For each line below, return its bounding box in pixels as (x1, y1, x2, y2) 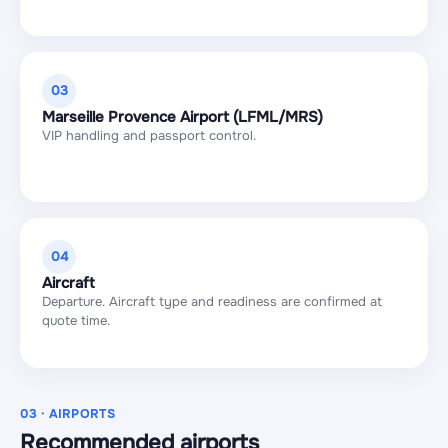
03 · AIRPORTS (20, 406, 116, 422)
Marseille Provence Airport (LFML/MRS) (42, 107, 323, 127)
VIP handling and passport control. (42, 127, 256, 144)
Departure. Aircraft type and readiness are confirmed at (42, 293, 382, 310)
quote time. (42, 312, 110, 329)
